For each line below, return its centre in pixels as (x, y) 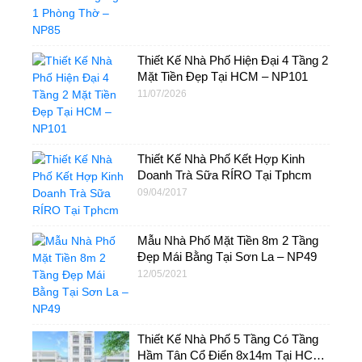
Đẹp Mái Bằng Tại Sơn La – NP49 (227, 256)
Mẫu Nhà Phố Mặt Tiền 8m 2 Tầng (228, 240)
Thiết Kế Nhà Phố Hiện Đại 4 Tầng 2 (233, 60)
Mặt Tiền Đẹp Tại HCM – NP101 (223, 76)
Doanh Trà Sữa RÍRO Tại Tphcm (225, 175)
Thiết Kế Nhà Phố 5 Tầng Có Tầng (228, 339)
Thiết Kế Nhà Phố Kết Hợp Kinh (221, 158)
